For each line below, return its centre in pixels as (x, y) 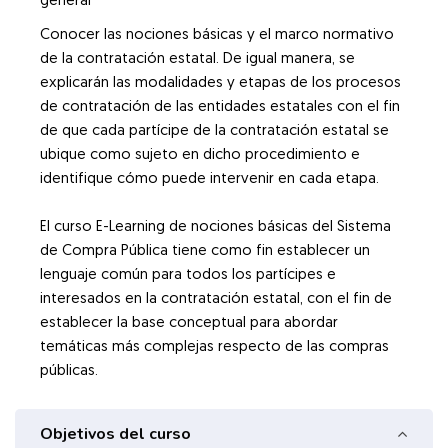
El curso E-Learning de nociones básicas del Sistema (215, 228)
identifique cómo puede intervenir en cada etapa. (209, 180)
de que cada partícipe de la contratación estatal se (214, 132)
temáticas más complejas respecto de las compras (214, 348)
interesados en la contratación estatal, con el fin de (216, 300)
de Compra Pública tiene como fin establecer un (205, 252)
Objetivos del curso (117, 434)
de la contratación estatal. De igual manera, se (197, 60)
